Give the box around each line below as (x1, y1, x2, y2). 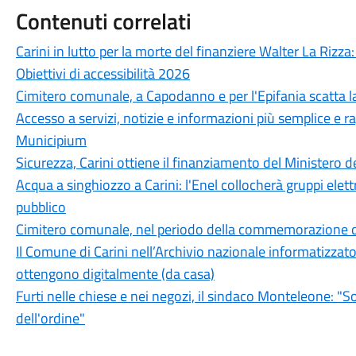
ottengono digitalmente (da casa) (15, 263, 215, 284)
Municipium (15, 130, 87, 151)
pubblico (15, 196, 66, 218)
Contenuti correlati (15, 4, 192, 38)
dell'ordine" (15, 308, 85, 329)
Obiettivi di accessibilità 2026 (15, 63, 190, 84)
